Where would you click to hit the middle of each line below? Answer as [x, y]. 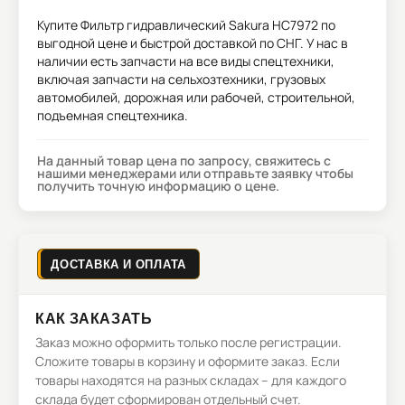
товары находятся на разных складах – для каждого [191, 380]
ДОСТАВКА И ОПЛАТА [119, 264]
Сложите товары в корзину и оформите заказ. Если [188, 361]
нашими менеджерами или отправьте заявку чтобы [195, 173]
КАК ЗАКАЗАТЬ [94, 318]
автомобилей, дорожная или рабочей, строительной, [196, 97]
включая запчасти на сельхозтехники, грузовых [181, 79]
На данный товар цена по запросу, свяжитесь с [184, 160]
